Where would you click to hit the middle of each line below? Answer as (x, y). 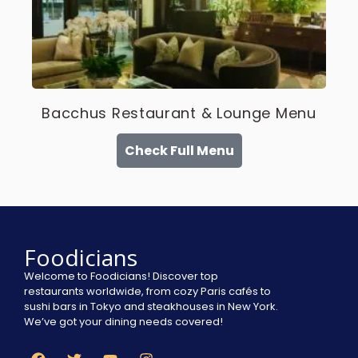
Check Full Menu (179, 151)
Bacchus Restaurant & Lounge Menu (179, 113)
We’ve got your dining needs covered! (123, 322)
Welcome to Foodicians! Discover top (121, 276)
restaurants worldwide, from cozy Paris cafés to (147, 291)
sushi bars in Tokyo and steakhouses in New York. (151, 306)
